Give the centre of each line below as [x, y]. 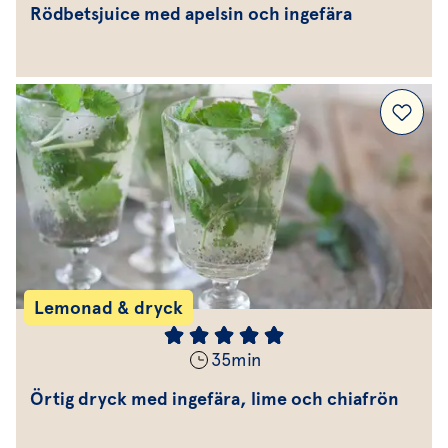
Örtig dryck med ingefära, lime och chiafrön [214, 398]
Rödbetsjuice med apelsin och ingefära [191, 13]
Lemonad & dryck [109, 307]
